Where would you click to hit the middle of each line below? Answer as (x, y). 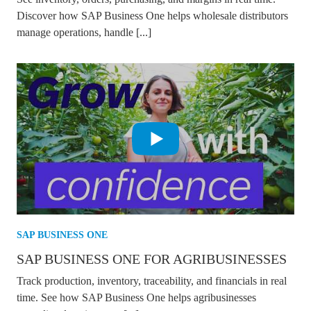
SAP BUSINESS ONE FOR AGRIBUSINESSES (152, 259)
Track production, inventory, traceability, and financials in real (152, 281)
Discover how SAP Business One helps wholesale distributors (152, 15)
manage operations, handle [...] (84, 32)
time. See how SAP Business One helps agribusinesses (136, 298)
